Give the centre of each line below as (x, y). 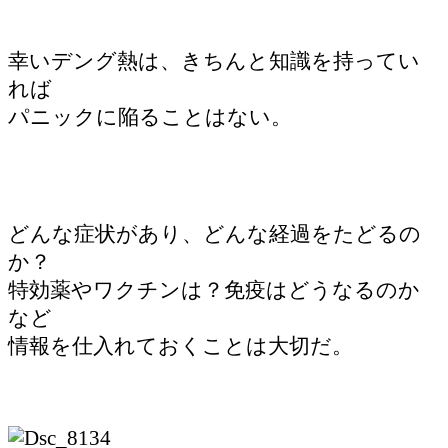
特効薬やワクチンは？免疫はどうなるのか (214, 290)
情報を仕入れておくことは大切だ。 (180, 346)
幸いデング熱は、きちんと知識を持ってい (214, 60)
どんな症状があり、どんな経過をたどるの (214, 234)
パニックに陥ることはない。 (150, 116)
